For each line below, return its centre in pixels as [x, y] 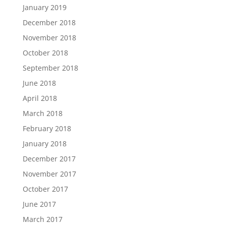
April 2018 [40, 98]
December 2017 [49, 158]
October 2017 [45, 189]
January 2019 [44, 7]
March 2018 [42, 113]
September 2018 [50, 68]
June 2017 [39, 204]
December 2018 [49, 22]
